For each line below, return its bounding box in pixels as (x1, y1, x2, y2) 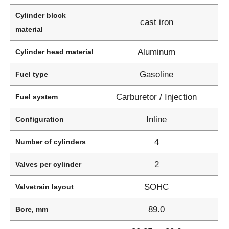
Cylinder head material (15, 48, 94, 56)
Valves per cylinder (15, 160, 81, 169)
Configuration (15, 115, 64, 124)
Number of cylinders (15, 138, 86, 146)
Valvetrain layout (15, 182, 74, 191)
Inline (146, 114, 167, 125)
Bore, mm (15, 205, 48, 214)
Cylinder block (15, 11, 66, 20)
